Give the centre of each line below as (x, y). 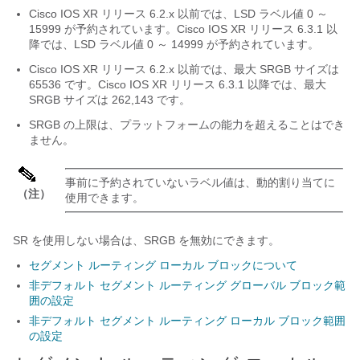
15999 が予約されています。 (103, 29)
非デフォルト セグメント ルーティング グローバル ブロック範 (187, 285)
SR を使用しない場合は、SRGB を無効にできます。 (146, 240)
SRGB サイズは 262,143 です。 (110, 100)
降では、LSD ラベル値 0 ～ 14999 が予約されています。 (174, 44)
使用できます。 (104, 198)
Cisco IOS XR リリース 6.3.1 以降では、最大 (212, 84)
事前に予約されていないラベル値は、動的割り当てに (200, 182)
